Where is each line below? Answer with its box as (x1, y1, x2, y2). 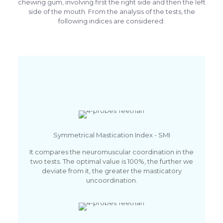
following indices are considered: (58, 17, 165, 25)
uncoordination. (86, 176, 137, 185)
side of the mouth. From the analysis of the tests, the (28, 7, 195, 16)
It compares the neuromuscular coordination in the (29, 148, 194, 156)
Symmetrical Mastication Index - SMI (53, 131, 170, 139)
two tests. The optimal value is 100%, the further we (30, 157, 193, 166)
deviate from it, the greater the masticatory (41, 167, 182, 175)
